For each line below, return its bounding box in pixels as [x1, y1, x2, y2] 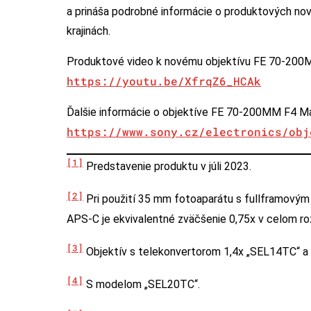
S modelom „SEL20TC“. [83, 278, 200, 292]
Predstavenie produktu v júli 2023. [83, 160, 251, 174]
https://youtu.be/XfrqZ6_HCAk [67, 73, 261, 88]
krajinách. [67, 24, 110, 37]
